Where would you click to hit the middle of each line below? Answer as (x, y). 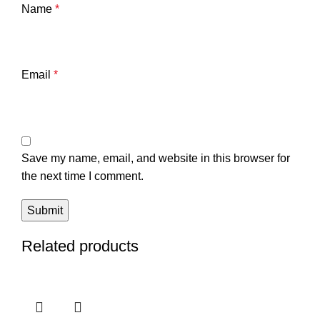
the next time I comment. (82, 176)
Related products (80, 246)
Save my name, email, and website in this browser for (156, 158)
